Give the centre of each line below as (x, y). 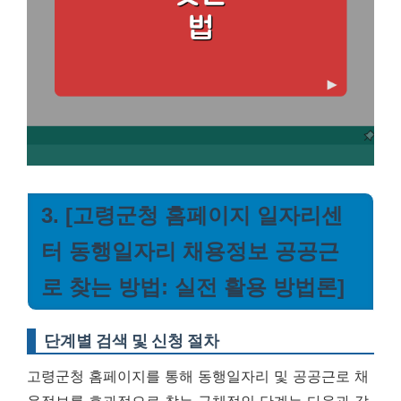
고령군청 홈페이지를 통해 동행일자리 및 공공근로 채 (198, 376)
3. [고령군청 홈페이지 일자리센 (192, 215)
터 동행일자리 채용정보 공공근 (190, 251)
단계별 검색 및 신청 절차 (132, 341)
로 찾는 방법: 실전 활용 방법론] (193, 287)
